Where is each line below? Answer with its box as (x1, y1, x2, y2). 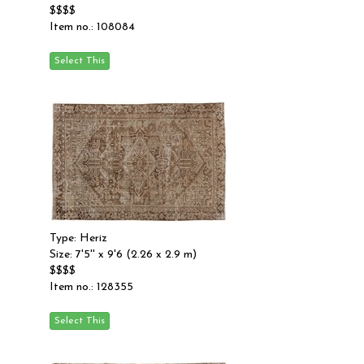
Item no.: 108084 (50, 21, 135, 33)
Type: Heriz (50, 232, 107, 245)
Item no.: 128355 (50, 281, 133, 293)
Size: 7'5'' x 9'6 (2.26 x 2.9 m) (50, 249, 197, 261)
